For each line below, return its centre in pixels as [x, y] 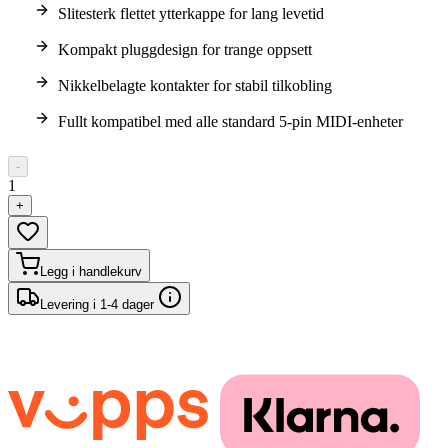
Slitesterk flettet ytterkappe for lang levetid [191, 13]
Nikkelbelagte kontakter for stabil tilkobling [195, 85]
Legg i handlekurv [91, 271]
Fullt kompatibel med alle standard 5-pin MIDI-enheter [230, 121]
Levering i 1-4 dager [99, 304]
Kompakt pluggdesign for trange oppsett [185, 49]
